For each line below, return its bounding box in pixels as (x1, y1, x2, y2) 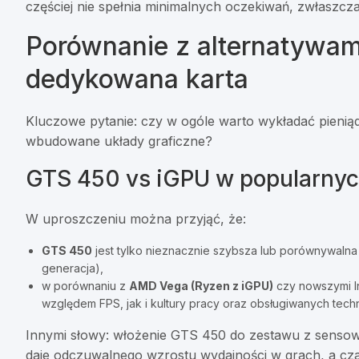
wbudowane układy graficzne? (26, 133, 212, 150)
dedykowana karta (26, 63, 248, 95)
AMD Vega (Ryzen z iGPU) (129, 279, 273, 293)
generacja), (42, 261, 103, 276)
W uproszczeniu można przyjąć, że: (26, 211, 246, 228)
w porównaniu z (42, 279, 129, 293)
